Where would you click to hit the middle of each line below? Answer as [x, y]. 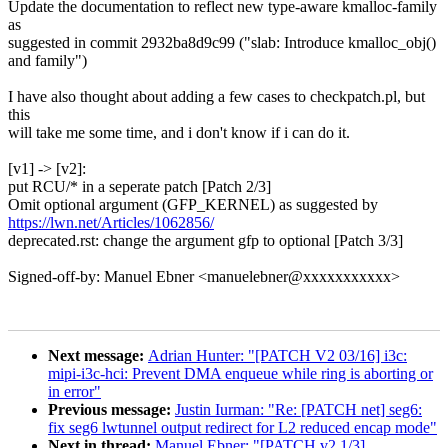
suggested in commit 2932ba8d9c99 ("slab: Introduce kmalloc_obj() [222, 42]
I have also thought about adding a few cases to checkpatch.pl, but [216, 96]
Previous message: [111, 409]
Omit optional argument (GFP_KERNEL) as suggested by [193, 204]
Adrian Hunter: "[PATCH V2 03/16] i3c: [277, 355]
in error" [74, 391]
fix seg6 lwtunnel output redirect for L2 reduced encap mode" [242, 427]
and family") [47, 60]
